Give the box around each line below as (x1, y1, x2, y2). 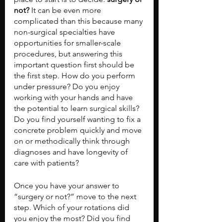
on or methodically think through (14, 136, 132, 146)
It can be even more (29, 5, 103, 15)
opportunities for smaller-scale (14, 38, 123, 48)
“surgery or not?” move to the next (14, 192, 138, 201)
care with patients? (14, 158, 79, 167)
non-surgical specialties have (14, 27, 117, 37)
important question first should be (14, 60, 136, 69)
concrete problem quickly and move (14, 125, 144, 135)
